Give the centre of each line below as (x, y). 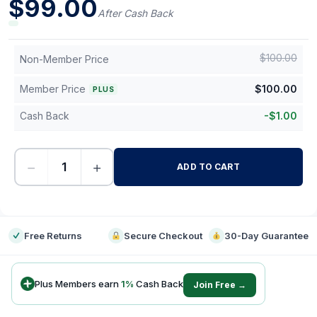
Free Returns (53, 236)
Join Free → (220, 285)
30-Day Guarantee (266, 236)
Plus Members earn (78, 283)
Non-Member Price (64, 59)
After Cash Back (136, 13)
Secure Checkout (163, 236)
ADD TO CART (208, 167)
